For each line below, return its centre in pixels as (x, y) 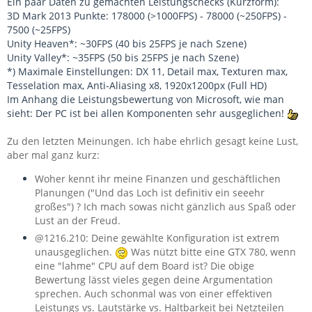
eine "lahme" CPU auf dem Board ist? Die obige (145, 266)
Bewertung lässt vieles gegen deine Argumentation (154, 280)
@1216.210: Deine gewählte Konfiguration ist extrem (157, 238)
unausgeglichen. (75, 252)
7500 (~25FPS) (39, 30)
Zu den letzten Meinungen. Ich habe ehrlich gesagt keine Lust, (153, 141)
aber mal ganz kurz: (53, 155)
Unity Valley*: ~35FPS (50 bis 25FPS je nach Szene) (123, 58)
